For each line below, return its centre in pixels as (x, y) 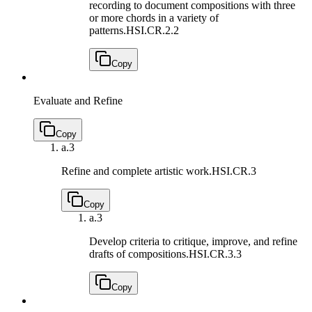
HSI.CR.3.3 (215, 253)
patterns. (108, 30)
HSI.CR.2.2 (153, 30)
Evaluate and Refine (78, 100)
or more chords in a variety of (154, 17)
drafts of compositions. (139, 253)
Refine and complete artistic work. (136, 171)
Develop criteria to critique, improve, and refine (193, 241)
